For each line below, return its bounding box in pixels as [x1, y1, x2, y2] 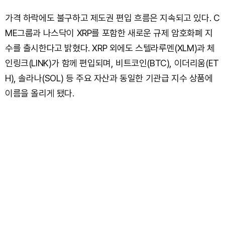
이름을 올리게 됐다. [5, 88, 74, 99]
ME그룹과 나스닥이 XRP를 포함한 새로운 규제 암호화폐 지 [5, 28, 213, 39]
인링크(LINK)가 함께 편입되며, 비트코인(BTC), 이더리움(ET [5, 58, 219, 69]
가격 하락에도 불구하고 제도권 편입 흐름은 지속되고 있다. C [5, 13, 220, 24]
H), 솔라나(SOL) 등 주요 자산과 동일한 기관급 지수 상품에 [5, 73, 213, 84]
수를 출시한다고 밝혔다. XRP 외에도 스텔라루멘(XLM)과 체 [5, 43, 215, 54]
